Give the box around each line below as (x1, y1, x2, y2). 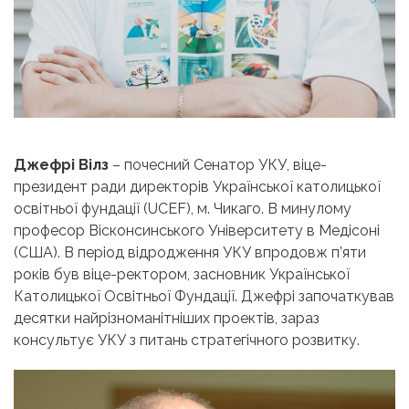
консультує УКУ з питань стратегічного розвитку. (14, 331, 360, 350)
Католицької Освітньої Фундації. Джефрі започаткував (14, 288, 394, 306)
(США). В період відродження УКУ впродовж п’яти (14, 244, 366, 262)
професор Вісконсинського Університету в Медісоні (14, 222, 380, 240)
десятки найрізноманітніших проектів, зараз (14, 309, 320, 328)
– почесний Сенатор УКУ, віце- (109, 156, 327, 174)
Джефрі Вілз (14, 156, 109, 174)
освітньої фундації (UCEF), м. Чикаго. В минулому (14, 200, 351, 218)
